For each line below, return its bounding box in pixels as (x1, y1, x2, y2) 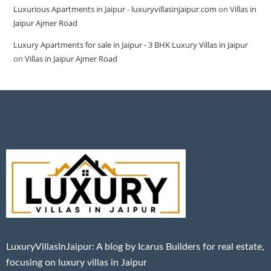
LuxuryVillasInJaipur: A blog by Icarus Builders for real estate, (6, 241, 264, 252)
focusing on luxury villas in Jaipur (6, 257, 147, 267)
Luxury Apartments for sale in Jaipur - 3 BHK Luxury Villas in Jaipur (13, 39, 249, 50)
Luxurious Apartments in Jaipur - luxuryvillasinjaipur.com (13, 4, 217, 15)
